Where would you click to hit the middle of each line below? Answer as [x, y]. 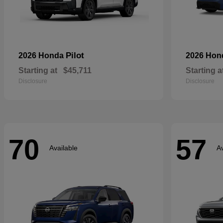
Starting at [38, 70]
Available [63, 148]
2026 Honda [42, 56]
